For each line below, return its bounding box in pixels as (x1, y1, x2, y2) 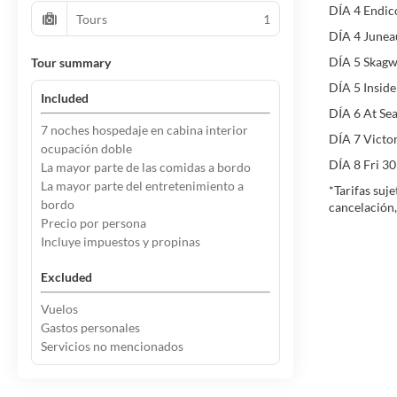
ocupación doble (41, 141, 132, 156)
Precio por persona (41, 215, 146, 230)
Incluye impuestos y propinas (41, 234, 200, 249)
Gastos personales (41, 320, 140, 335)
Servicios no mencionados (41, 339, 183, 354)
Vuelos (41, 301, 78, 316)
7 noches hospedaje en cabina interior (41, 122, 248, 137)
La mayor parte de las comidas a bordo (41, 160, 251, 175)
